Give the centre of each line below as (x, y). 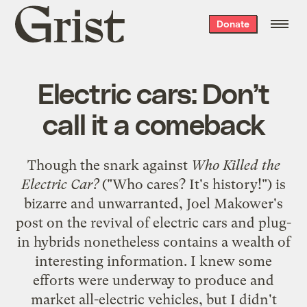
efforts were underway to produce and (153, 280)
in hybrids (48, 242)
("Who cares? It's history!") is (192, 184)
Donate (233, 24)
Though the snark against (109, 165)
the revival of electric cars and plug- (179, 222)
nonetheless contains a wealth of (185, 242)
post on (41, 222)
